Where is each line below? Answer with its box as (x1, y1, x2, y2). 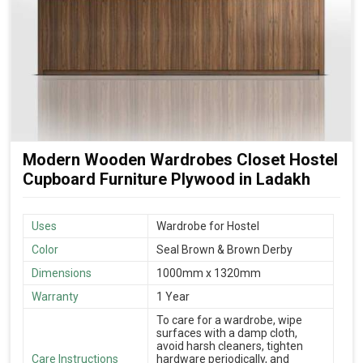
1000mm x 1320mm (156, 267, 261, 280)
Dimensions (32, 267, 92, 280)
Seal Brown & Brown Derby (156, 243, 293, 257)
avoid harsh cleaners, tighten (156, 340, 303, 353)
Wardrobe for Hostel (156, 220, 259, 233)
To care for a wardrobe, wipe (156, 314, 302, 327)
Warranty (32, 290, 79, 304)
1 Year (156, 290, 190, 304)
